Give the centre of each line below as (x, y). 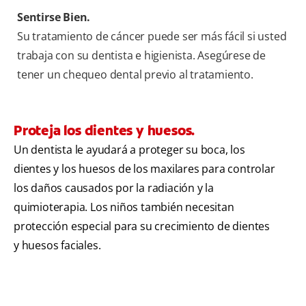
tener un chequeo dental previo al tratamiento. (135, 75)
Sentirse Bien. (54, 17)
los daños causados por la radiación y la (114, 188)
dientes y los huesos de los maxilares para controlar (144, 169)
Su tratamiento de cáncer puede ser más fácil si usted (152, 37)
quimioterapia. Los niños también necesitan (124, 207)
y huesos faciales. (57, 246)
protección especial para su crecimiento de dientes (142, 226)
